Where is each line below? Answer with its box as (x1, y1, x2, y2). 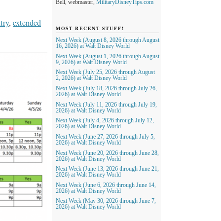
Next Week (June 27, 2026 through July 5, (56, 133, 155, 140)
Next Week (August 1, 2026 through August (56, 53, 159, 59)
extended (13, 17, 41, 28)
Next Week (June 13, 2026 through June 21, (56, 166, 159, 172)
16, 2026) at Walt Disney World (56, 43, 130, 49)
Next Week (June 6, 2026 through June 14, (56, 182, 156, 188)
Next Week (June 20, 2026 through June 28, (56, 149, 159, 156)
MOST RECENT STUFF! (56, 24, 124, 32)
